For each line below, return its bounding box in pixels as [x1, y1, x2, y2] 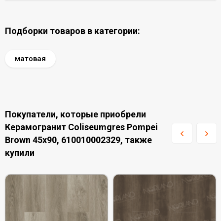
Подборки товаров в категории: [5, 26, 140, 36]
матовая [15, 54, 46, 63]
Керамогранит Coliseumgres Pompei [5, 122, 158, 132]
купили [5, 147, 35, 158]
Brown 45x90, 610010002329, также [5, 135, 152, 145]
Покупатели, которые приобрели [5, 109, 146, 119]
